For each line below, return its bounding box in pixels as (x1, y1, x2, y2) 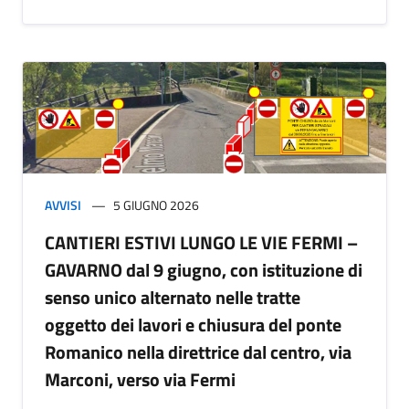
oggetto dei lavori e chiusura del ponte (45, 310, 341, 340)
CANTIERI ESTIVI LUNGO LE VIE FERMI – (45, 228, 358, 257)
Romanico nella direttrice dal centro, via (45, 338, 351, 367)
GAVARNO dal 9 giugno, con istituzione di (45, 256, 362, 285)
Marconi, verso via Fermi (45, 365, 236, 394)
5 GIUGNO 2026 (113, 195, 199, 215)
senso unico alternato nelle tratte (45, 283, 300, 312)
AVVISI (45, 195, 81, 215)
